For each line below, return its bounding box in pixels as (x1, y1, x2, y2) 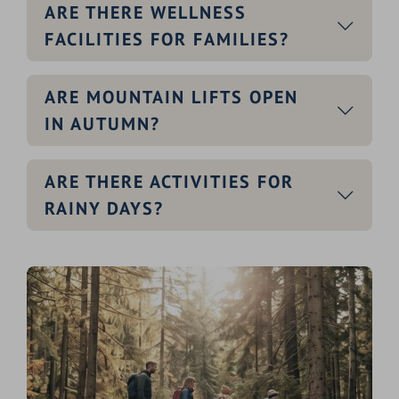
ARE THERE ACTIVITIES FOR (45, 169, 294, 193)
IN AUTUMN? (45, 111, 160, 135)
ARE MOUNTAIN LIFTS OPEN (45, 85, 298, 109)
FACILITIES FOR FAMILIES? (45, 27, 289, 51)
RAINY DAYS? (45, 196, 164, 220)
